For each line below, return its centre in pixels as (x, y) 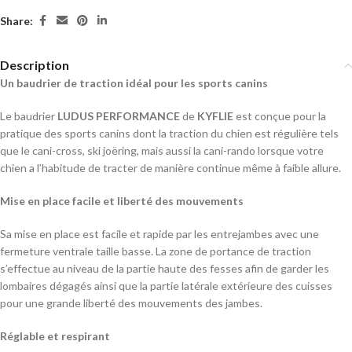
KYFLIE (215, 116)
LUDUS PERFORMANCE (119, 116)
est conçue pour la (280, 116)
